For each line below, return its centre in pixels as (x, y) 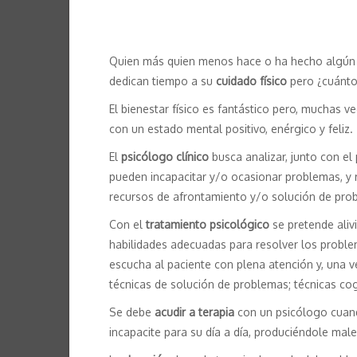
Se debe (132, 312)
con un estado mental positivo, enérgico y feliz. (231, 129)
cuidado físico (251, 81)
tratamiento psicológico (208, 225)
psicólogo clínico (165, 157)
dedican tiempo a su (163, 81)
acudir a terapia (194, 312)
